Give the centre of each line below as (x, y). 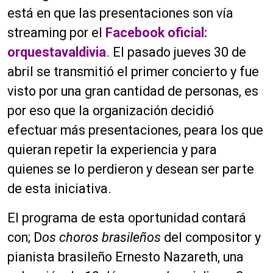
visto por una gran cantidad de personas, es (133, 91)
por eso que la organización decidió (111, 110)
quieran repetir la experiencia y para (112, 149)
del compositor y (211, 237)
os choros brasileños (101, 237)
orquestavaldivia (57, 52)
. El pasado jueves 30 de (176, 52)
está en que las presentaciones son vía (120, 13)
